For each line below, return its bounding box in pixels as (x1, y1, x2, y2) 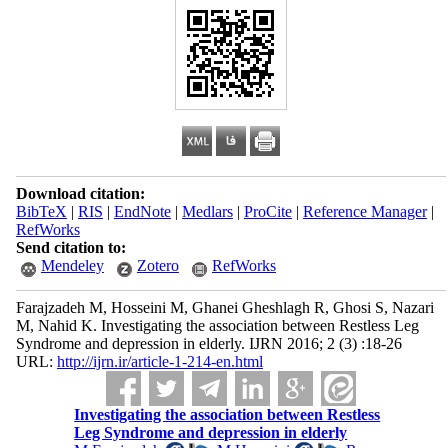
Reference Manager (302, 203, 427, 220)
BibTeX (15, 203, 67, 220)
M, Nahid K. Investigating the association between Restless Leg (15, 317, 419, 334)
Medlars (181, 203, 233, 220)
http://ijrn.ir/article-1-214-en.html (56, 353, 263, 370)
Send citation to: (15, 239, 126, 256)
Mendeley (40, 257, 104, 274)
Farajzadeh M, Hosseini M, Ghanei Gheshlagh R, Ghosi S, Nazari (15, 299, 434, 316)
